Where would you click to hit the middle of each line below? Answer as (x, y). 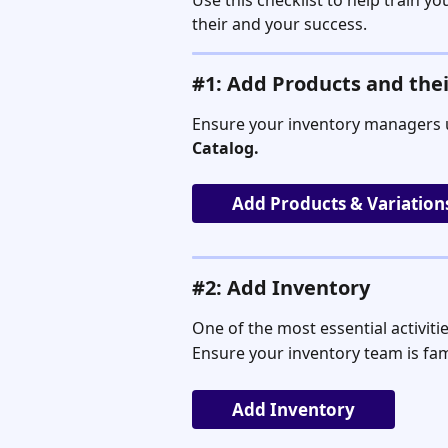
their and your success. (279, 24)
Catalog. (225, 148)
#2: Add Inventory (281, 288)
